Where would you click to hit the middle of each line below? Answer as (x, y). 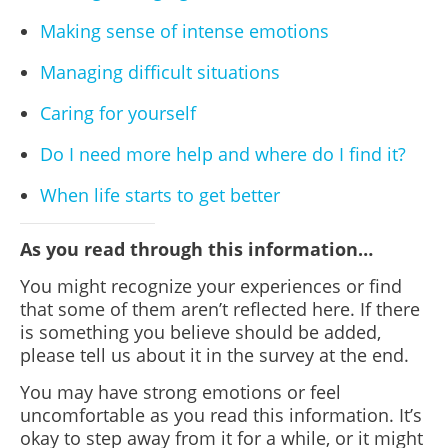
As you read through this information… (196, 249)
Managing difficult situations (160, 72)
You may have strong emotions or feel (180, 392)
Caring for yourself (118, 113)
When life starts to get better (160, 195)
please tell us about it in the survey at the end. (214, 355)
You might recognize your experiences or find (211, 286)
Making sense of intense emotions (184, 31)
